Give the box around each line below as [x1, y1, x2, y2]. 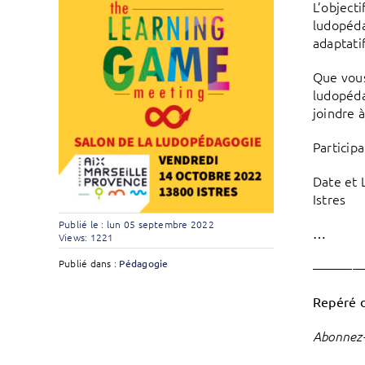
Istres [312, 190, 346, 208]
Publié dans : [58, 257, 120, 270]
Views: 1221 [58, 231, 114, 244]
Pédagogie [119, 257, 169, 270]
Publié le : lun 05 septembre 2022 [58, 218, 214, 231]
